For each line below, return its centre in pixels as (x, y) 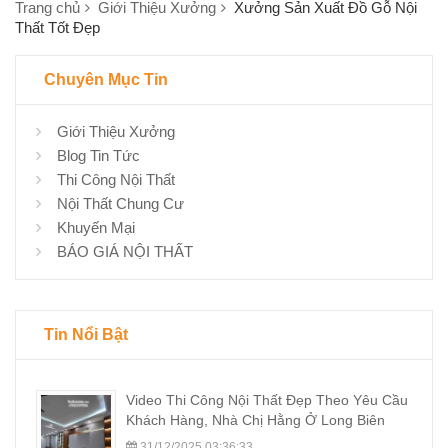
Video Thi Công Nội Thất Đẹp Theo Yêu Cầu (267, 400)
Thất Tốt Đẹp (57, 28)
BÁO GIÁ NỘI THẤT (123, 252)
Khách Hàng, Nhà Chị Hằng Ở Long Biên (255, 420)
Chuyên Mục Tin (106, 80)
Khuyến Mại (94, 228)
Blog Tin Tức (96, 156)
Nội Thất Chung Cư (118, 204)
